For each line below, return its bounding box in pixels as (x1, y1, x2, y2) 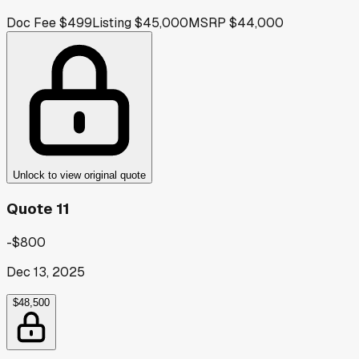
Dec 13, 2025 (6, 263, 85, 280)
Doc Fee (6, 14, 56, 32)
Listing (92, 14, 131, 32)
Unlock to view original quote (13, 169, 146, 182)
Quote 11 (6, 199, 70, 220)
